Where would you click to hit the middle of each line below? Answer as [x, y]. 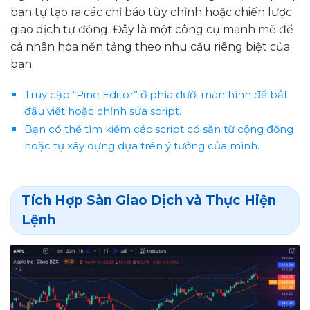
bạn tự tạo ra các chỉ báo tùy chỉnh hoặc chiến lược [151, 12]
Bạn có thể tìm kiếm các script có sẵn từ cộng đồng [158, 129]
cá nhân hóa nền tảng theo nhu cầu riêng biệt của [150, 46]
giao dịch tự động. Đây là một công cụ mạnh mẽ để [152, 29]
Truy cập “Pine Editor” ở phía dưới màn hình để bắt [156, 95]
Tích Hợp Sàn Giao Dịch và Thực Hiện [149, 201]
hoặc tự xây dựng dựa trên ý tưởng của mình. [142, 146]
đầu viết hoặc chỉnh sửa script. [102, 111]
